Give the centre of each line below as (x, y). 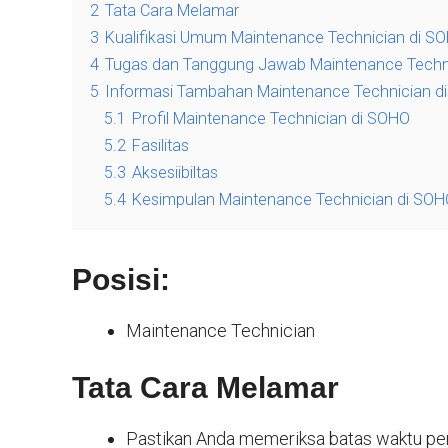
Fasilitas (160, 146)
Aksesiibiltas (175, 173)
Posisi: (121, 280)
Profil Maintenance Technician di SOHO (271, 119)
